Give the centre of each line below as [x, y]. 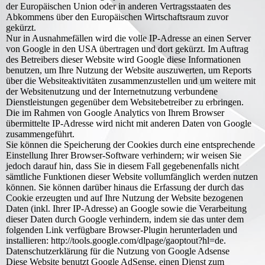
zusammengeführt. [40, 134]
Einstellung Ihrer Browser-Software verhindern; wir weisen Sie [124, 155]
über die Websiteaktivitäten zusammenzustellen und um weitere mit [131, 81]
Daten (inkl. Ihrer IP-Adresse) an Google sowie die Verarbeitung [126, 209]
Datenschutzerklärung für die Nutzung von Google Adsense [118, 251]
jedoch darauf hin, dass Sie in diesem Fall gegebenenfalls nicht [122, 166]
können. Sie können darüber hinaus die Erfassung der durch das [125, 187]
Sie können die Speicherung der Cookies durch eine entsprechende [130, 145]
